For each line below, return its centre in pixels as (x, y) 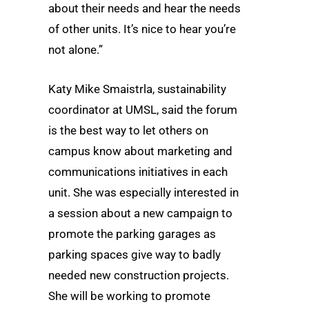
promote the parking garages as (132, 234)
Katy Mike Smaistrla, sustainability (137, 89)
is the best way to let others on (128, 131)
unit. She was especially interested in (143, 193)
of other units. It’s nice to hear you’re (142, 29)
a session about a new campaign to (140, 213)
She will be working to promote (129, 296)
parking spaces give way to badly (134, 255)
